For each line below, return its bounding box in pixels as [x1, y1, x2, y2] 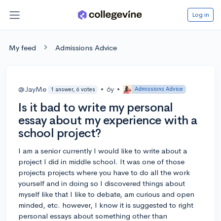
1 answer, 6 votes [50, 86, 95, 93]
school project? [18, 125, 101, 141]
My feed [9, 42, 36, 52]
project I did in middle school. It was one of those [18, 156, 184, 166]
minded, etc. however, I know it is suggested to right [18, 200, 193, 210]
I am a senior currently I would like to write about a [18, 146, 187, 155]
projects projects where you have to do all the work [18, 167, 190, 177]
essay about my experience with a [18, 112, 197, 128]
